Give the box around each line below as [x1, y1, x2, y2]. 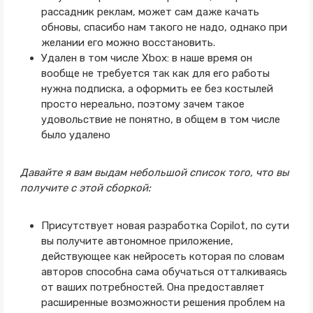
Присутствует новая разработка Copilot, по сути [41, 219, 289, 232]
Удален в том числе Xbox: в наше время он [41, 52, 252, 64]
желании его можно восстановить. [41, 36, 215, 49]
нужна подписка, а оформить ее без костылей [41, 82, 273, 95]
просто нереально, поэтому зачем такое [41, 98, 245, 110]
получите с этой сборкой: [20, 182, 151, 194]
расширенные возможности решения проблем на [41, 296, 285, 309]
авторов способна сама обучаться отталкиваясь [41, 265, 287, 278]
